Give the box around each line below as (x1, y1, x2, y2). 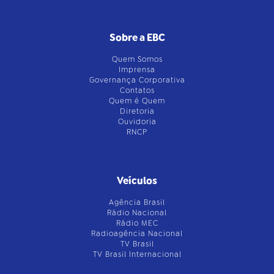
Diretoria (119, 106, 155, 117)
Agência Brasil (109, 198, 165, 208)
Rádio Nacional (107, 208, 167, 218)
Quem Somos (111, 54, 163, 65)
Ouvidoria (117, 117, 157, 127)
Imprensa (119, 65, 155, 75)
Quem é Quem (109, 96, 165, 106)
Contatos (119, 86, 155, 96)
